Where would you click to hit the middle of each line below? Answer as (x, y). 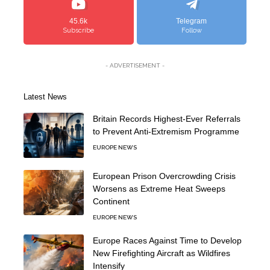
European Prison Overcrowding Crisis (164, 176)
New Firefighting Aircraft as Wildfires (162, 253)
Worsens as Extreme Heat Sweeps (159, 188)
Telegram (192, 21)
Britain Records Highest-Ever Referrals (167, 118)
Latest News (45, 96)
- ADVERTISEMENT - (135, 65)
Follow (191, 30)
